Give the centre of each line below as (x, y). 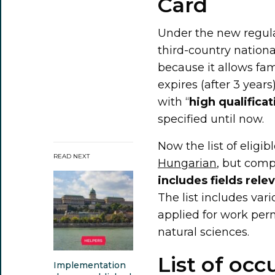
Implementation (90, 265)
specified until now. (211, 119)
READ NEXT (72, 156)
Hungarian (187, 163)
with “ (174, 102)
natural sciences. (204, 232)
